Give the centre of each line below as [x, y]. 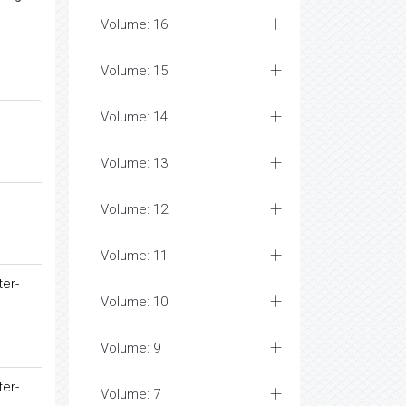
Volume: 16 [134, 24]
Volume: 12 [134, 209]
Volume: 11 [134, 256]
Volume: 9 [130, 348]
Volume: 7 [130, 394]
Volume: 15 [134, 71]
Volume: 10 [134, 302]
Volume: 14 [134, 117]
